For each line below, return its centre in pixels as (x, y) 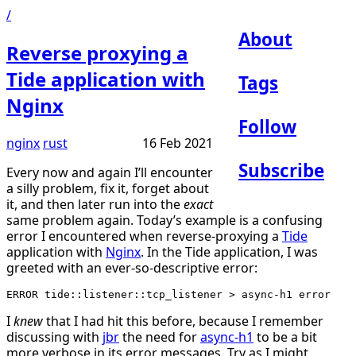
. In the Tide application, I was (229, 252)
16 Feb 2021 (178, 143)
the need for (160, 337)
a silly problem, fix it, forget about (108, 188)
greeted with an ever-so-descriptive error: (132, 267)
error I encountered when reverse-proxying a (144, 236)
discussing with (54, 337)
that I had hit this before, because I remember (183, 321)
